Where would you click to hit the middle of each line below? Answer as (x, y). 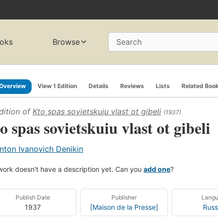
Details (99, 86)
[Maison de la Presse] (124, 207)
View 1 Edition (57, 86)
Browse (66, 42)
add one (157, 169)
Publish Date (33, 197)
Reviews (132, 86)
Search (129, 42)
